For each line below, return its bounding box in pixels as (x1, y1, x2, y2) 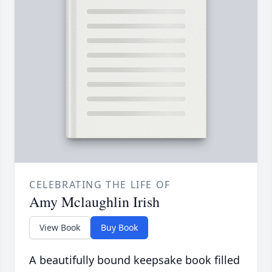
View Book (39, 222, 80, 234)
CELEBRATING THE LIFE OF (29, 178, 171, 192)
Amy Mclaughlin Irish (29, 192, 160, 212)
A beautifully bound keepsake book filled (29, 253, 240, 268)
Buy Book (101, 222, 138, 234)
